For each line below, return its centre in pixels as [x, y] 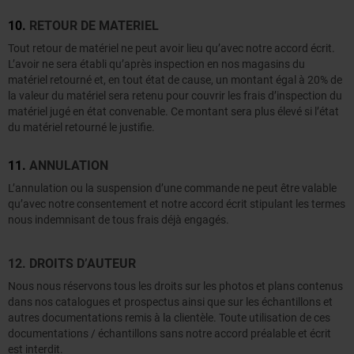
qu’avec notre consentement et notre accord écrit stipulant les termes [177, 204]
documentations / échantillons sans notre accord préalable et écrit [169, 334]
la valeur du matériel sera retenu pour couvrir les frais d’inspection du [175, 96]
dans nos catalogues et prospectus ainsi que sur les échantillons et [170, 302]
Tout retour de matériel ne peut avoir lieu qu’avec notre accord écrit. [171, 49]
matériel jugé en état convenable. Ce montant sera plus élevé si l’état [173, 112]
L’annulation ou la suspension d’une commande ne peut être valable [172, 188]
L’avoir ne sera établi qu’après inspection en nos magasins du [156, 64]
